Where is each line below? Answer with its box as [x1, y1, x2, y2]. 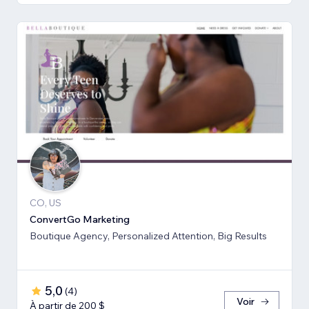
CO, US [30, 196, 61, 209]
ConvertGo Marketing [30, 212, 130, 226]
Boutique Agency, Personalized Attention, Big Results [30, 229, 267, 242]
